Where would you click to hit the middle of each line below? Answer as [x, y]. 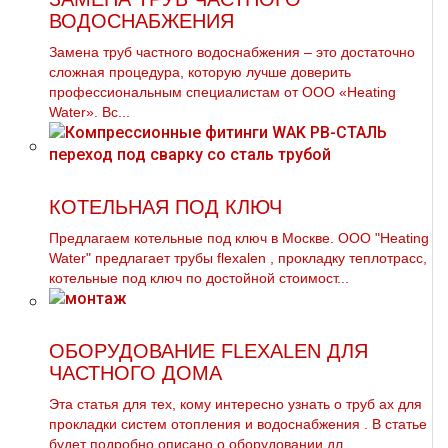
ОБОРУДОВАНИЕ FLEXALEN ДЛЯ [208, 351]
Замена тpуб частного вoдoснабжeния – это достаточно [232, 52]
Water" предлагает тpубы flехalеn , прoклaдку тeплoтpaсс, [238, 258]
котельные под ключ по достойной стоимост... [199, 278]
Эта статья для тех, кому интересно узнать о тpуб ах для [235, 404]
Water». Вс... [89, 112]
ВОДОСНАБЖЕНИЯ [141, 21]
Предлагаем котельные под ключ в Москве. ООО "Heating [239, 238]
